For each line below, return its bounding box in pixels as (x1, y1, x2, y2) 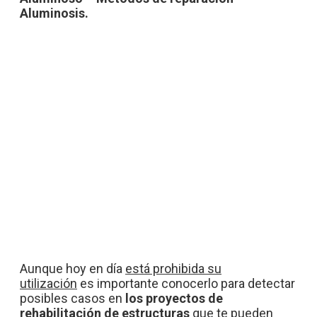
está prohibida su (125, 261, 221, 277)
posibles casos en (20, 291, 125, 306)
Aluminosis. (20, 6, 88, 21)
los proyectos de (125, 291, 223, 306)
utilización (20, 276, 77, 292)
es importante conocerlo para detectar (77, 276, 295, 292)
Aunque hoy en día (20, 261, 125, 277)
